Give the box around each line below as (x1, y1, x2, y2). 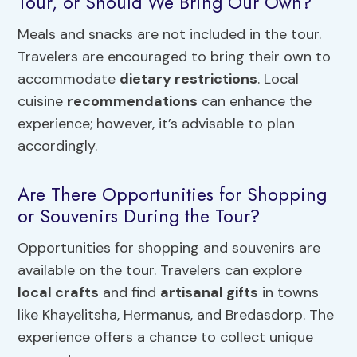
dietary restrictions (120, 69, 258, 88)
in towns (258, 282, 320, 302)
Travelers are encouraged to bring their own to (18, 46, 331, 66)
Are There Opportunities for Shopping (18, 181, 328, 209)
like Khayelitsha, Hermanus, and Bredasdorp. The (18, 304, 335, 324)
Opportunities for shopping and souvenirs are (18, 237, 321, 257)
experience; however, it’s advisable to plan (18, 113, 296, 133)
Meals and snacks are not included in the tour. (18, 24, 322, 44)
